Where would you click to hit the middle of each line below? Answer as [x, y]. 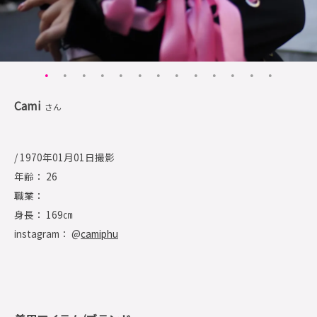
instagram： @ [47, 233]
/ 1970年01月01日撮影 [64, 157]
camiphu [99, 233]
